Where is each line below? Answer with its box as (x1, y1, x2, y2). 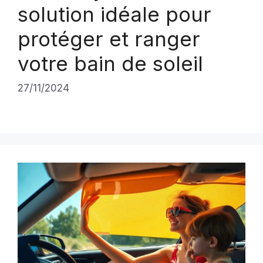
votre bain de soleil (18, 51, 203, 76)
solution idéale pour (18, 2, 211, 27)
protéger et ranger (18, 26, 200, 52)
